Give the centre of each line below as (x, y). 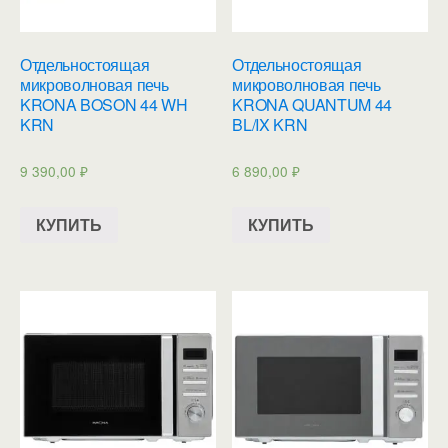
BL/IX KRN (270, 125)
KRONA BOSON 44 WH (104, 105)
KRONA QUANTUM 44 (312, 105)
